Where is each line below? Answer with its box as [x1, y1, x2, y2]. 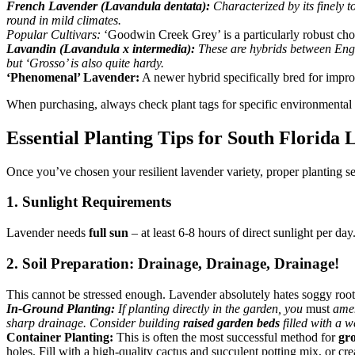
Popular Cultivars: [6, 27, 101, 41]
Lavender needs [6, 226, 89, 240]
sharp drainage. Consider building [6, 315, 183, 330]
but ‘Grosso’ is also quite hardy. [6, 55, 164, 70]
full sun [89, 226, 128, 240]
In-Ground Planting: [6, 301, 115, 315]
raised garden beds [183, 315, 280, 330]
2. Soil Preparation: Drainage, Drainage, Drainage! [6, 254, 339, 272]
